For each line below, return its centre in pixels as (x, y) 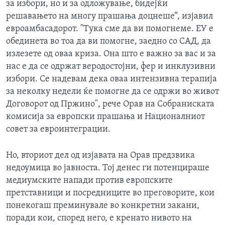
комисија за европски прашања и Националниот (105, 117)
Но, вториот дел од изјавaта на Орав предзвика (100, 156)
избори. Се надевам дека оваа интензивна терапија (111, 79)
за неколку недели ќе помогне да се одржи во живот (113, 92)
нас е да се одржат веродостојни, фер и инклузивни (111, 67)
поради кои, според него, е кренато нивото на (99, 218)
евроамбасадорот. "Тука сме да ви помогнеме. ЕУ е (110, 29)
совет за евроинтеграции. (58, 130)
